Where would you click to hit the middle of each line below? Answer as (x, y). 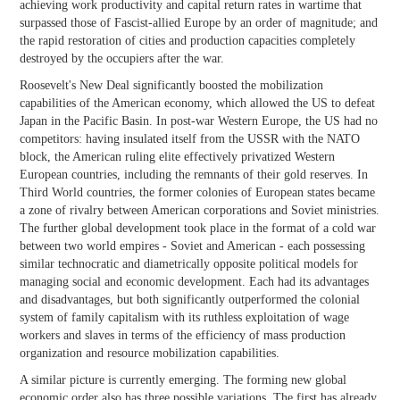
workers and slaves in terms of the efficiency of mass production (183, 336)
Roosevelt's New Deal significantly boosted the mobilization (171, 86)
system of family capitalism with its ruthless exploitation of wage (184, 318)
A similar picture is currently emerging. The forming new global (183, 380)
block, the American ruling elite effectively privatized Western (177, 157)
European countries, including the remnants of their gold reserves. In (194, 175)
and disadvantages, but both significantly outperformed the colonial (190, 300)
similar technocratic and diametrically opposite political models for (189, 264)
